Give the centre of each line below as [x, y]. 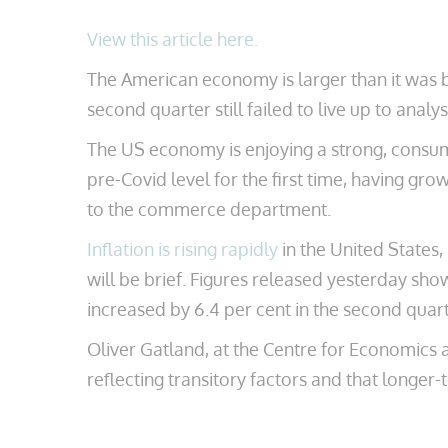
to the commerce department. [209, 209]
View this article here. [172, 39]
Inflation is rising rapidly [182, 249]
